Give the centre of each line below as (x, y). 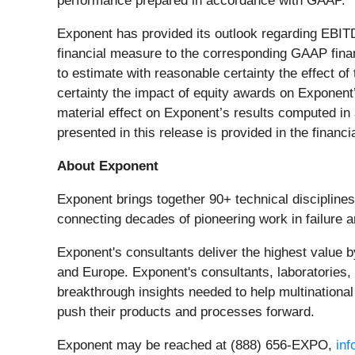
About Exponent (108, 166)
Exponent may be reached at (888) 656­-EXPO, (197, 345)
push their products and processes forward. (188, 311)
